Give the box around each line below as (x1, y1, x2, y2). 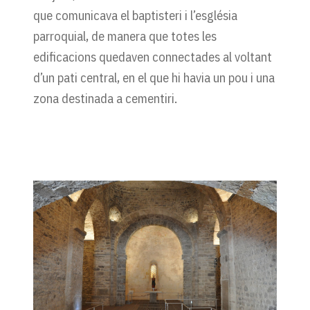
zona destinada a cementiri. (33, 89, 177, 107)
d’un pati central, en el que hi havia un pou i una (33, 69, 275, 86)
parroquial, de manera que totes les (33, 27, 217, 44)
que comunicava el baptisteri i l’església (33, 6, 237, 24)
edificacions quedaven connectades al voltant (33, 48, 272, 65)
